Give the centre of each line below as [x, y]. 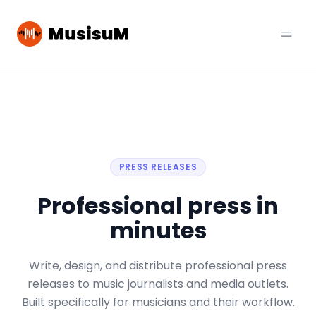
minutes [158, 230]
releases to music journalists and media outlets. [158, 284]
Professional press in [158, 206]
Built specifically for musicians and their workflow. [158, 302]
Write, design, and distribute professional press [158, 266]
